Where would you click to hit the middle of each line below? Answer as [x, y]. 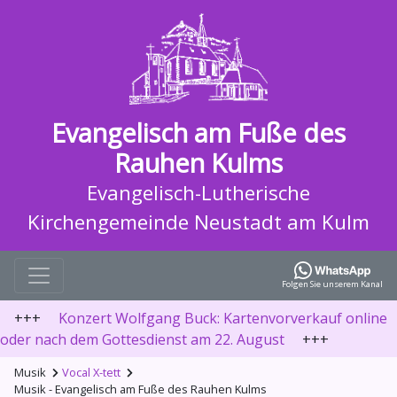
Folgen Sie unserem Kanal [332, 284]
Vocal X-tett [91, 373]
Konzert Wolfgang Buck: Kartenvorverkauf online [223, 319]
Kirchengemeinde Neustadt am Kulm [198, 222]
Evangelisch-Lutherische [198, 193]
